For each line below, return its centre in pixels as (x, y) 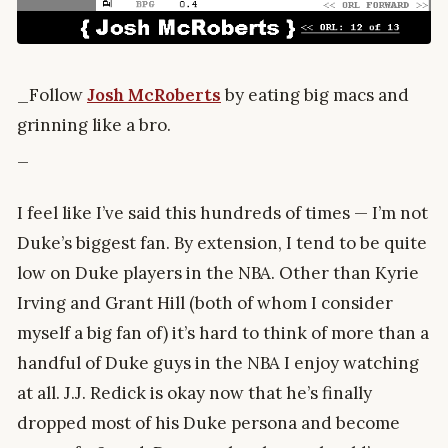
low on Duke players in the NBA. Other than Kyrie (218, 272)
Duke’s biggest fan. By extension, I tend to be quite (222, 242)
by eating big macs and (315, 95)
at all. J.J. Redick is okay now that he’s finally (194, 392)
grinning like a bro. (94, 125)
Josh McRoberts (154, 95)
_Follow (52, 95)
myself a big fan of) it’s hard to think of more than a (223, 332)
